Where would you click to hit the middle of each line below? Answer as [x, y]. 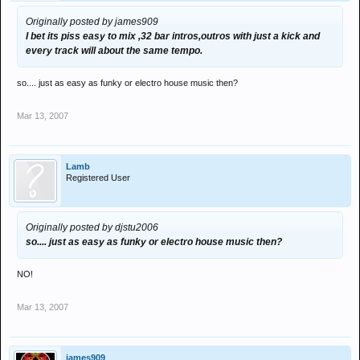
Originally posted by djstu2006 [92, 227]
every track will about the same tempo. [114, 51]
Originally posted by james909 [92, 22]
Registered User [98, 178]
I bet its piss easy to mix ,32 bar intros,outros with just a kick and [173, 36]
